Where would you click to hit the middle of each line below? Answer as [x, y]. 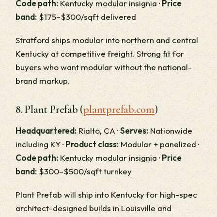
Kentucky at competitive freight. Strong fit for [100, 54]
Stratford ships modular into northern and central [107, 40]
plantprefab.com [119, 109]
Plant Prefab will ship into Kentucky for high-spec [106, 194]
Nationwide [170, 131]
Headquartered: [46, 131]
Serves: [134, 131]
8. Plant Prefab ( [50, 109]
